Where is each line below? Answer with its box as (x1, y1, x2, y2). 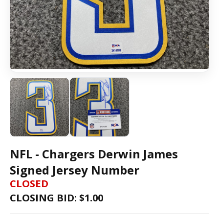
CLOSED (10, 177, 48, 191)
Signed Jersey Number (10, 162, 139, 178)
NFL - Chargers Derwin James (10, 146, 178, 162)
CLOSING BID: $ (10, 191, 85, 205)
